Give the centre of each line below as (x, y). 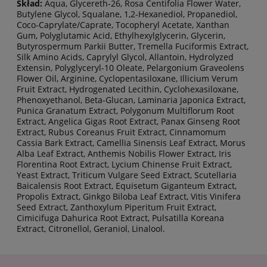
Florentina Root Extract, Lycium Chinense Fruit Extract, (124, 164)
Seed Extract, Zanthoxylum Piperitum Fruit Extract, (117, 207)
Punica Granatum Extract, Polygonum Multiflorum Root (125, 111)
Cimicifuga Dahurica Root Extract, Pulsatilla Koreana (120, 218)
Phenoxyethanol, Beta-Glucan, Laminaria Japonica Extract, (131, 100)
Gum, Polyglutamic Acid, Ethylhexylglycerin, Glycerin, (121, 35)
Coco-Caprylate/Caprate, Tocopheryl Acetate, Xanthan (123, 25)
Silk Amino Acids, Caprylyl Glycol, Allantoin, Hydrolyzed (125, 57)
